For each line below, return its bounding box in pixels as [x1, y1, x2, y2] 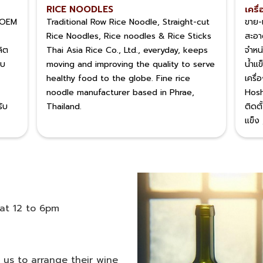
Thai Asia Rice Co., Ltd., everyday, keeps [46, 44, 208, 56]
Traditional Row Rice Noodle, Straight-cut [46, 16, 210, 28]
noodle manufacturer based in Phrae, [46, 86, 194, 99]
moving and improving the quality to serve [46, 58, 215, 70]
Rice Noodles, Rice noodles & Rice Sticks [46, 30, 211, 42]
